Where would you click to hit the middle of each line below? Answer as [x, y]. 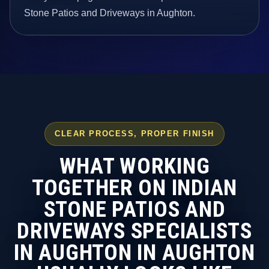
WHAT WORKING [134, 166]
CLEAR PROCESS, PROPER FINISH [134, 134]
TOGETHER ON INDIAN [134, 187]
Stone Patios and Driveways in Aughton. [110, 13]
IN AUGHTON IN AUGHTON [134, 252]
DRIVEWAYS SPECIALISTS [134, 231]
